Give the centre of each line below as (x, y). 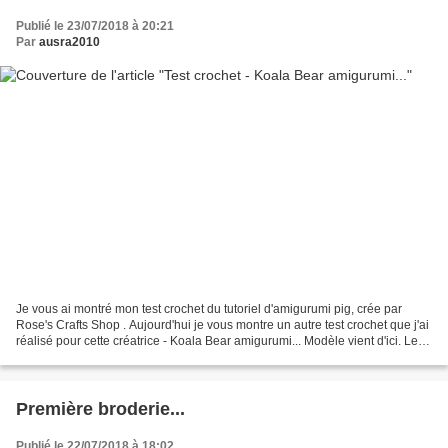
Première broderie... (100, 409)
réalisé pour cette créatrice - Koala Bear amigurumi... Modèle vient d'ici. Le (217, 341)
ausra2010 (69, 41)
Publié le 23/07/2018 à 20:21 (95, 25)
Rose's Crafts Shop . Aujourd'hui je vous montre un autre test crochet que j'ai (222, 325)
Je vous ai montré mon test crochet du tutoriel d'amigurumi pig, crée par (209, 309)
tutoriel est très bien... (73, 357)
